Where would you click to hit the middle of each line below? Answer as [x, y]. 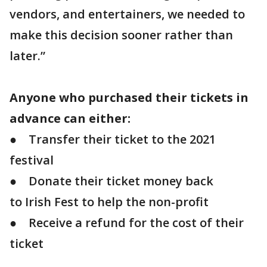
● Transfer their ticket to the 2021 [113, 139]
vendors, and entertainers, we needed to [127, 14]
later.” [27, 56]
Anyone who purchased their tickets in [129, 97]
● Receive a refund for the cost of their [127, 223]
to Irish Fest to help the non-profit [109, 202]
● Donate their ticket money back [111, 181]
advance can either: [72, 118]
